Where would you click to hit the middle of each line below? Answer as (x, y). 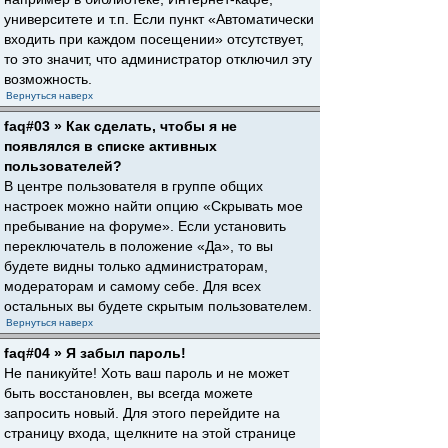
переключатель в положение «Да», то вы (138, 246)
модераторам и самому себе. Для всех (132, 286)
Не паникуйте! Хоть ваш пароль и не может (146, 373)
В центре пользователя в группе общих (133, 186)
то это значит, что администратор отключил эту (158, 59)
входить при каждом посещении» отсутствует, (154, 39)
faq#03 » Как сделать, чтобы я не (120, 126)
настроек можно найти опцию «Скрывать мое (153, 206)
